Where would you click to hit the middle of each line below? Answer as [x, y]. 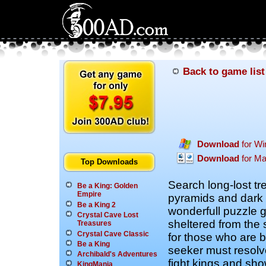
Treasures [94, 224]
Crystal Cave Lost [108, 215]
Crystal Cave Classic [113, 234]
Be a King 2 [96, 205]
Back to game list [224, 71]
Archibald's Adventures [117, 254]
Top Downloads [109, 162]
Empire [89, 194]
